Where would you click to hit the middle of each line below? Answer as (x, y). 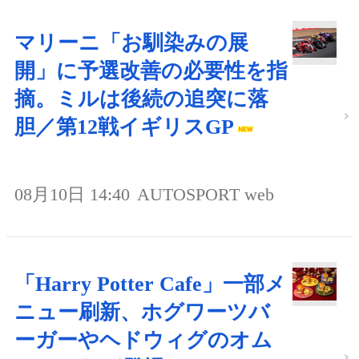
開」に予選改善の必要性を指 (151, 71)
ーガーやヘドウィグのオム (143, 340)
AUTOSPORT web (206, 194)
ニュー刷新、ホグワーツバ (142, 312)
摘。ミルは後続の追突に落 (141, 99)
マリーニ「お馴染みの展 (131, 42)
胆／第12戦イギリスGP (124, 127)
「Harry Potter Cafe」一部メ (150, 284)
